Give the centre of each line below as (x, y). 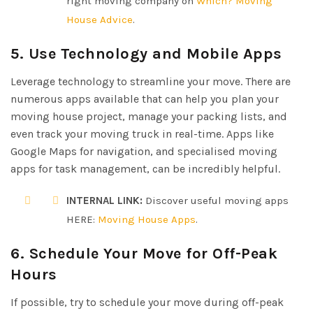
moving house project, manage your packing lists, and (149, 116)
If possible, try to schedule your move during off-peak (147, 302)
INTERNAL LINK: (104, 200)
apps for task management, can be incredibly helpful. (145, 168)
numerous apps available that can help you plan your (145, 99)
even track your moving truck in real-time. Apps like (142, 133)
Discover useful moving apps (216, 200)
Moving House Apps (147, 219)
